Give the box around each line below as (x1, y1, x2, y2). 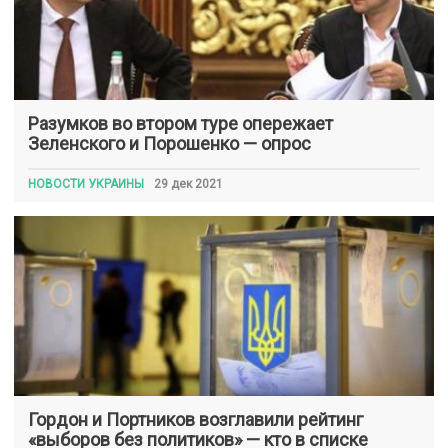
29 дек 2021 (154, 177, 223, 191)
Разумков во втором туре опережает (28, 113, 333, 134)
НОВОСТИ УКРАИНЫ (28, 177, 144, 191)
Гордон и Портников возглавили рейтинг (28, 409, 363, 430)
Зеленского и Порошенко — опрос (28, 133, 311, 154)
